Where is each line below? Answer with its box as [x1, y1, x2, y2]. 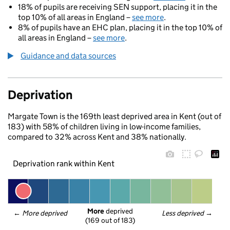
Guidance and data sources [21, 51, 116, 61]
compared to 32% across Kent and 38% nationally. [8, 132, 186, 142]
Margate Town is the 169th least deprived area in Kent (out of [8, 111, 221, 121]
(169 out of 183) [85, 216, 135, 225]
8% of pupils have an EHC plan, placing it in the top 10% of [18, 23, 222, 32]
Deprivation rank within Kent [12, 158, 114, 168]
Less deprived [161, 208, 205, 218]
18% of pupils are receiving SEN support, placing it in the [18, 2, 217, 12]
